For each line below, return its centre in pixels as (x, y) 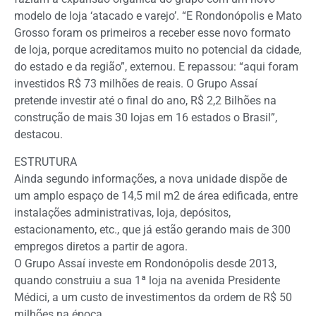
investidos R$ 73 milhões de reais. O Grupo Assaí (136, 84)
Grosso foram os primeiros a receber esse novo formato (152, 33)
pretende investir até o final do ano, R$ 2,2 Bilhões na (145, 101)
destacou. (38, 135)
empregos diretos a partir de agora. (101, 246)
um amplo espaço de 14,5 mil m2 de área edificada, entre (156, 195)
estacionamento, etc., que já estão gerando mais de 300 (152, 229)
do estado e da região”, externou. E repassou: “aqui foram (156, 67)
